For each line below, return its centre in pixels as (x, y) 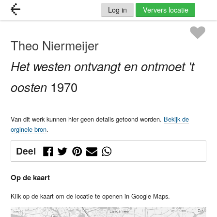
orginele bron (29, 129)
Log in (118, 10)
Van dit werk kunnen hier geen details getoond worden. (87, 119)
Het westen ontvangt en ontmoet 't (103, 66)
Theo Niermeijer (55, 45)
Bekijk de (177, 119)
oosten (29, 87)
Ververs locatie (165, 10)
